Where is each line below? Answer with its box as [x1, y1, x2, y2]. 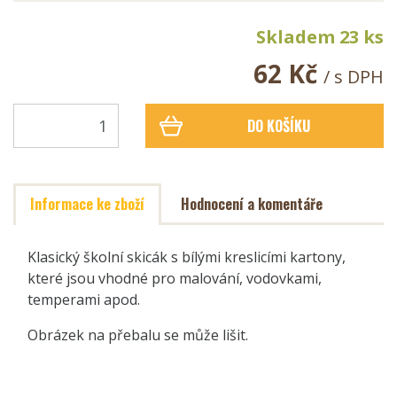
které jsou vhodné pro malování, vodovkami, [27, 268, 322, 288]
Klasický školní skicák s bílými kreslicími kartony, [27, 246, 346, 267]
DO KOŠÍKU [247, 114, 311, 136]
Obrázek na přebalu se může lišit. [27, 324, 248, 345]
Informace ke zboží [30, 192, 144, 214]
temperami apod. [27, 289, 140, 309]
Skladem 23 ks [256, 24, 384, 49]
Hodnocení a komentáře [181, 192, 323, 214]
